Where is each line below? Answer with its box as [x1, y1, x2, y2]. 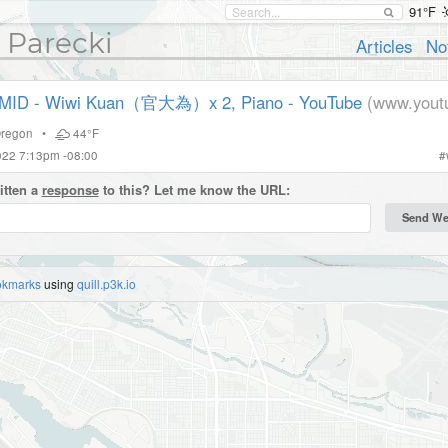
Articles [356, 34, 413, 58]
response [41, 180, 99, 199]
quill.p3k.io [76, 275, 136, 293]
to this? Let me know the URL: [98, 180, 290, 199]
